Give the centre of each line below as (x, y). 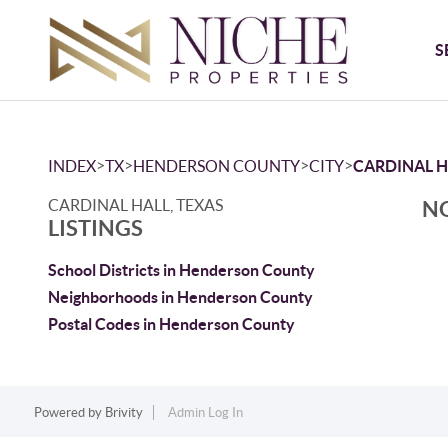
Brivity (123, 412)
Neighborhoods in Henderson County (180, 297)
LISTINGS (95, 227)
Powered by (69, 412)
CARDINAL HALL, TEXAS (135, 205)
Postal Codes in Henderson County (171, 324)
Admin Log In (205, 412)
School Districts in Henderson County (181, 270)
